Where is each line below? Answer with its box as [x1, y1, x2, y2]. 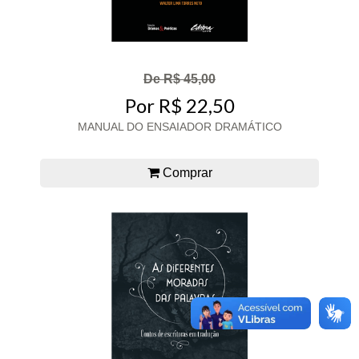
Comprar [159, 166, 212, 180]
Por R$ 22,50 [124, 94, 235, 118]
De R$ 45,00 [143, 72, 216, 87]
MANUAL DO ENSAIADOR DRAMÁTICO [77, 120, 282, 134]
